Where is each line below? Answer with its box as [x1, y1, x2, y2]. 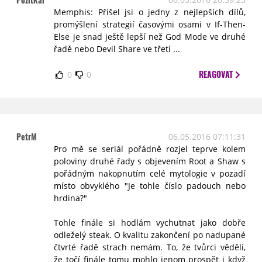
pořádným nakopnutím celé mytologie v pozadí [54, 168, 246, 179]
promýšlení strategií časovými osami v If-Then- [54, 19, 246, 30]
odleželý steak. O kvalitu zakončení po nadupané [54, 229, 246, 240]
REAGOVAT [199, 68, 236, 80]
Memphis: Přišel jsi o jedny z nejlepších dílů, [54, 6, 246, 18]
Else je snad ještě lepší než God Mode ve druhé [54, 31, 246, 42]
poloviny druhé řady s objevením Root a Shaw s [54, 156, 246, 167]
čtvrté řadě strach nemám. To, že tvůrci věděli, [54, 242, 246, 253]
